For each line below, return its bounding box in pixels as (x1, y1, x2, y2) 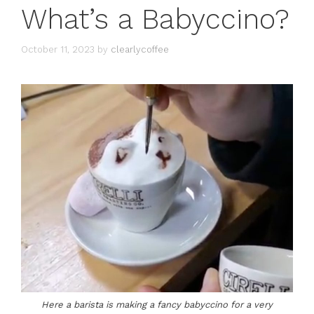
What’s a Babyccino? (21, 3, 289, 36)
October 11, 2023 (21, 43, 95, 55)
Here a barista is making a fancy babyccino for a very (41, 299, 273, 310)
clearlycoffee (111, 43, 169, 55)
